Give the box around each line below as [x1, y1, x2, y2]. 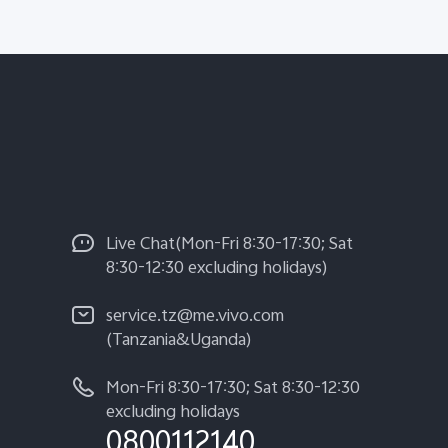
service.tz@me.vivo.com [106, 303, 284, 332]
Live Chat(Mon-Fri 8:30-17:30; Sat [106, 231, 353, 260]
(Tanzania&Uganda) [106, 327, 252, 356]
